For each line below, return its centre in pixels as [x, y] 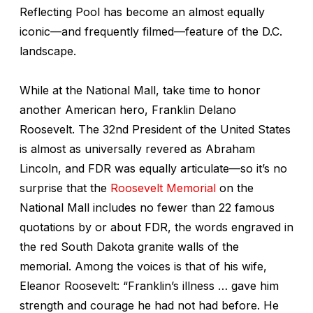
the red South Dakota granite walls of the [129, 246]
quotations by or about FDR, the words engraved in [156, 227]
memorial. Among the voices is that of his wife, [143, 266]
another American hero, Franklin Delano [128, 109]
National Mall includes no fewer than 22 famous [147, 207]
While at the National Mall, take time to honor [140, 90]
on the [235, 188]
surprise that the [65, 188]
